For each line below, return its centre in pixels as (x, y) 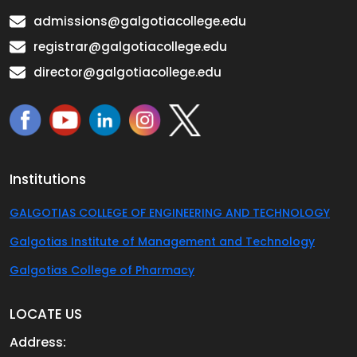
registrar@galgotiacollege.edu (130, 47)
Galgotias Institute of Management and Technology (162, 242)
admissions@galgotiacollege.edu (140, 22)
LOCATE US (46, 314)
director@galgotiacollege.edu (127, 73)
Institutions (48, 180)
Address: (38, 343)
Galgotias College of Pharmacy (102, 271)
